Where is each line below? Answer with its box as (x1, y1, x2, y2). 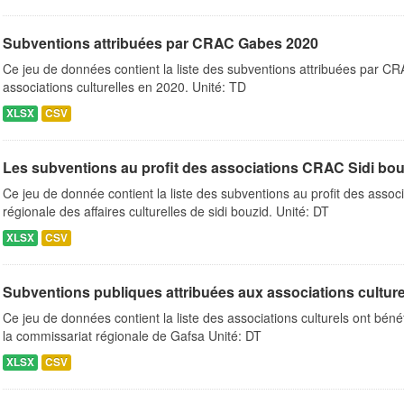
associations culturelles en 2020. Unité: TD (3, 78, 246, 96)
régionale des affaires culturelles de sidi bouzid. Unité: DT (3, 202, 329, 220)
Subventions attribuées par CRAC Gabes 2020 (3, 32, 318, 53)
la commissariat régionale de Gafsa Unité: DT (3, 326, 262, 344)
